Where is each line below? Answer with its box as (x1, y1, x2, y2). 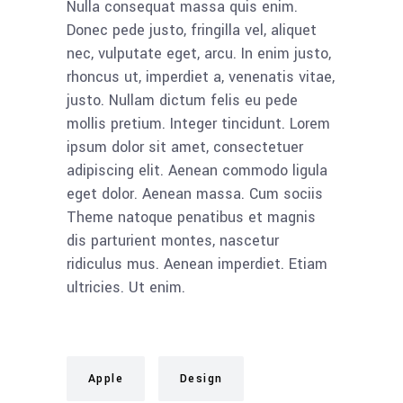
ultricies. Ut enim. (67, 277, 185, 298)
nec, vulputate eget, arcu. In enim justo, (67, 43, 331, 64)
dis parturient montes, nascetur (67, 230, 279, 251)
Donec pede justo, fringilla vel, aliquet (67, 20, 317, 40)
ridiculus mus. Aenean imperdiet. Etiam (67, 254, 327, 274)
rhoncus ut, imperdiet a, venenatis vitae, (67, 67, 335, 87)
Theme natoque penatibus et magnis (67, 207, 316, 228)
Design (180, 371, 223, 387)
